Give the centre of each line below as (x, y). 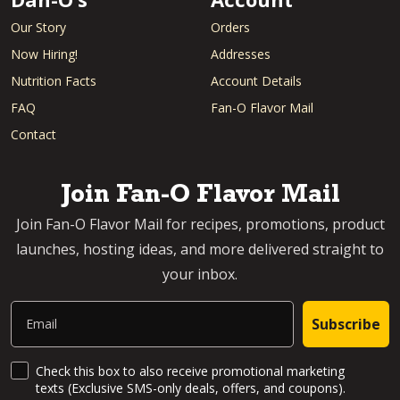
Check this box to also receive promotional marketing (190, 371)
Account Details (256, 80)
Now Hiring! (44, 54)
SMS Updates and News (85, 369)
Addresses (241, 54)
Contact (33, 134)
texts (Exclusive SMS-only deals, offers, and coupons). (191, 387)
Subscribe (346, 324)
